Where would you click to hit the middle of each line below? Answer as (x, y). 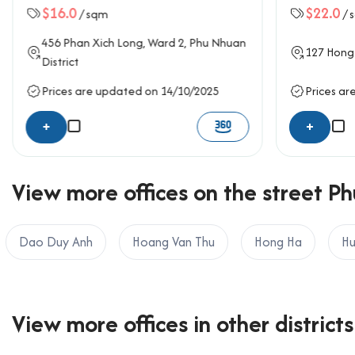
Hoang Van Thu (174, 241)
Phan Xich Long (103, 42)
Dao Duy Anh (56, 241)
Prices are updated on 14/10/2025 (130, 91)
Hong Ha (278, 241)
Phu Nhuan (217, 42)
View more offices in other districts (183, 323)
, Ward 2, (166, 42)
